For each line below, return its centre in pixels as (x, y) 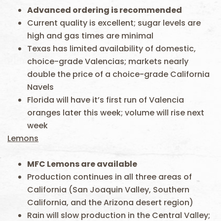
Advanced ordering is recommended (105, 10)
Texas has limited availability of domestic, (111, 49)
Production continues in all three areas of (110, 177)
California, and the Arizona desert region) (110, 203)
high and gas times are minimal (90, 36)
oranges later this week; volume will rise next (116, 113)
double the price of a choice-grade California (118, 74)
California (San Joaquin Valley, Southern (108, 190)
